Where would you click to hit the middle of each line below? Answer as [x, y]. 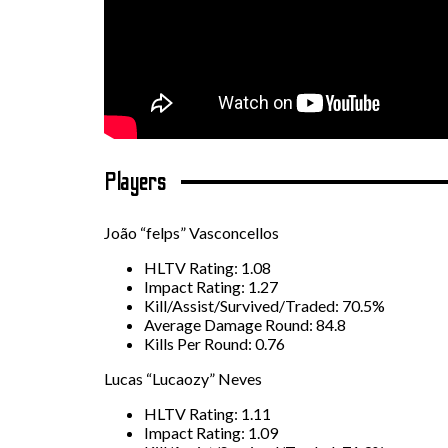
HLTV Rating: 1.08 [207, 267]
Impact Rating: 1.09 [211, 432]
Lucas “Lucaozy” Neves [183, 378]
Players [135, 182]
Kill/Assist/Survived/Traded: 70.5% [264, 305]
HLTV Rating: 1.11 [207, 413]
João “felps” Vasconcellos [191, 232]
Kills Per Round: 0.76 [214, 343]
